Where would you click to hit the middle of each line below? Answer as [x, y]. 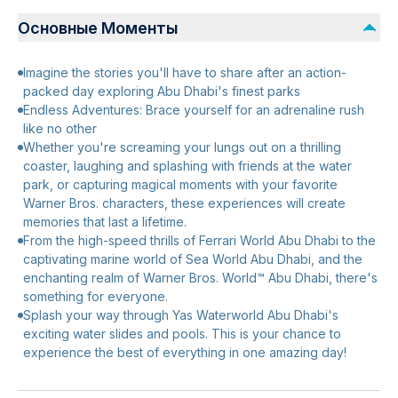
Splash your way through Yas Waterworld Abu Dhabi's [181, 315]
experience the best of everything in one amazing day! [185, 352]
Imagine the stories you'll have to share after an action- [185, 72]
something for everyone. [96, 296]
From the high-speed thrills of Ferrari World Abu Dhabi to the [199, 240]
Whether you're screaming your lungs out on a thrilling [182, 147]
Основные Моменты [98, 28]
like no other [60, 128]
